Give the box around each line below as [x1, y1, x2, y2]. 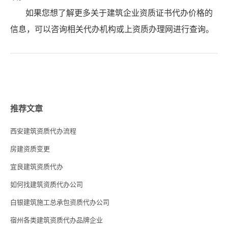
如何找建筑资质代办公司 [10, 181, 83, 189]
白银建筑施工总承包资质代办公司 [10, 198, 109, 207]
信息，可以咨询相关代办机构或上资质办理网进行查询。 [10, 25, 214, 34]
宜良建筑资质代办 [10, 163, 63, 171]
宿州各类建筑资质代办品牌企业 [10, 216, 103, 224]
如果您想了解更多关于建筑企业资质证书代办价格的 [25, 9, 213, 18]
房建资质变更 [10, 145, 50, 153]
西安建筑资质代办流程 [10, 127, 76, 135]
